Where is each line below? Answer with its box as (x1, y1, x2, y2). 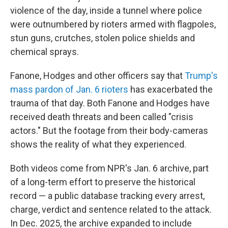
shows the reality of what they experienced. (10, 138, 186, 150)
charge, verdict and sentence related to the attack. (10, 204, 212, 215)
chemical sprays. (10, 46, 79, 57)
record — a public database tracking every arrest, (10, 190, 205, 201)
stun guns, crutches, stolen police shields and (10, 32, 195, 43)
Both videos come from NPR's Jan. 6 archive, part (10, 162, 209, 174)
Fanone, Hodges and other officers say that (10, 70, 185, 81)
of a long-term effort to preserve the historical (10, 176, 195, 187)
